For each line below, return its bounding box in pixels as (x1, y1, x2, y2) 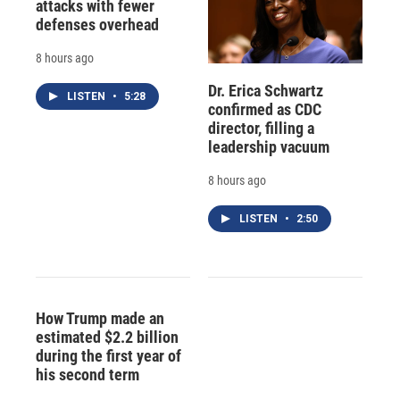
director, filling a (207, 119, 314, 138)
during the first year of (36, 346, 181, 366)
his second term (36, 365, 139, 385)
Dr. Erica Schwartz (207, 81, 323, 101)
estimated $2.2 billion (36, 328, 179, 347)
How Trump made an (36, 309, 164, 329)
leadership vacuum (207, 137, 329, 157)
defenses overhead (36, 14, 159, 34)
